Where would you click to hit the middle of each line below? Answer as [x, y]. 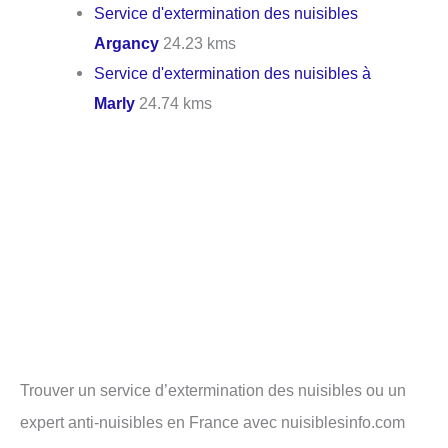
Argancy [127, 42]
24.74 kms [174, 102]
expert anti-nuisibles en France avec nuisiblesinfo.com [212, 422]
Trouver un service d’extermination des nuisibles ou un [213, 390]
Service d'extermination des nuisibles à [233, 72]
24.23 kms [198, 42]
